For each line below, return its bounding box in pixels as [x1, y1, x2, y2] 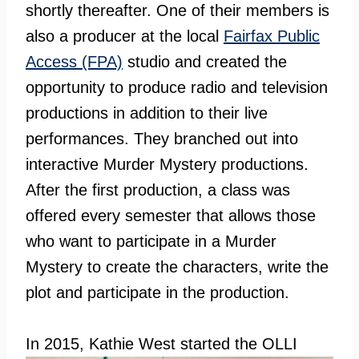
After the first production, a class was [26, 181, 290, 199]
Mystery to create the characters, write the [26, 258, 329, 276]
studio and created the [123, 53, 287, 71]
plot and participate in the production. [26, 284, 289, 301]
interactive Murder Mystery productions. [26, 155, 309, 173]
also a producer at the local [26, 27, 224, 45]
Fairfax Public [224, 27, 320, 45]
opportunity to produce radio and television [26, 79, 328, 96]
